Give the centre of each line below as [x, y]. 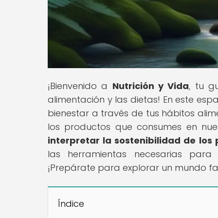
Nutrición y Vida [151, 86]
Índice [71, 203]
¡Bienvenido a [80, 86]
